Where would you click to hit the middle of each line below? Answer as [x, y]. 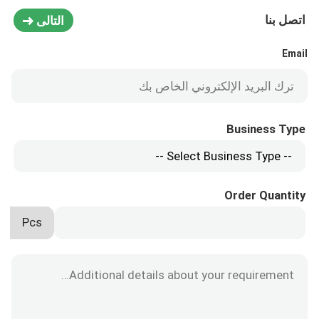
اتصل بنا [285, 20]
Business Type [266, 129]
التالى [48, 21]
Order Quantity [265, 195]
